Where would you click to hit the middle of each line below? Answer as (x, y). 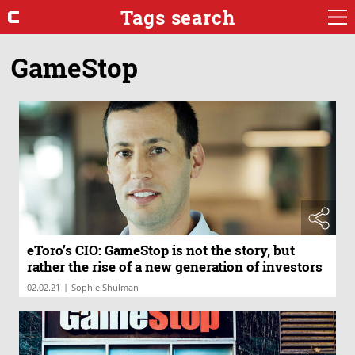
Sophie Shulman (105, 288)
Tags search (177, 17)
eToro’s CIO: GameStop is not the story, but (161, 250)
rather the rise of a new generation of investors (175, 267)
